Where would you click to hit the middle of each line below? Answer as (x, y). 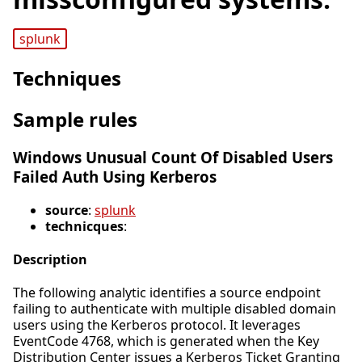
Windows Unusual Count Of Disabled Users (173, 158)
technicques (84, 226)
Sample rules (75, 120)
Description (50, 260)
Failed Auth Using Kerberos (115, 177)
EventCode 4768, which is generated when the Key (166, 341)
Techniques (67, 78)
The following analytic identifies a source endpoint (167, 293)
